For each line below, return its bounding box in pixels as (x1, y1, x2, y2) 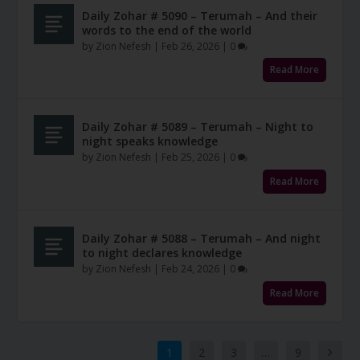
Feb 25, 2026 (162, 150, 220, 165)
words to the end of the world (82, 22, 252, 38)
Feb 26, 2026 (162, 39, 220, 53)
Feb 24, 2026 (162, 262, 220, 276)
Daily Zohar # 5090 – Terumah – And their (82, 7, 318, 23)
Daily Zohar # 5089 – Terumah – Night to (82, 119, 314, 135)
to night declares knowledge (82, 245, 243, 261)
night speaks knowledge (82, 133, 219, 149)
